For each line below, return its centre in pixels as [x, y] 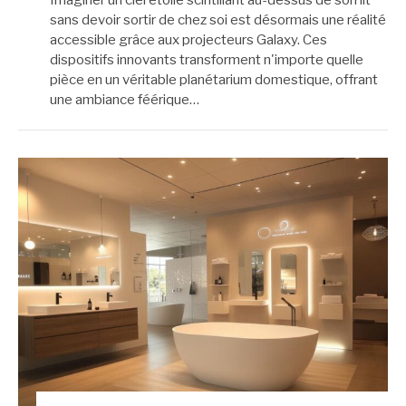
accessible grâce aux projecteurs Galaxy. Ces [188, 39]
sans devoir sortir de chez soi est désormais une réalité [218, 19]
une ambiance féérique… [125, 99]
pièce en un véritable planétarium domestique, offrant [214, 79]
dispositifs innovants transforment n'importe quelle [207, 59]
